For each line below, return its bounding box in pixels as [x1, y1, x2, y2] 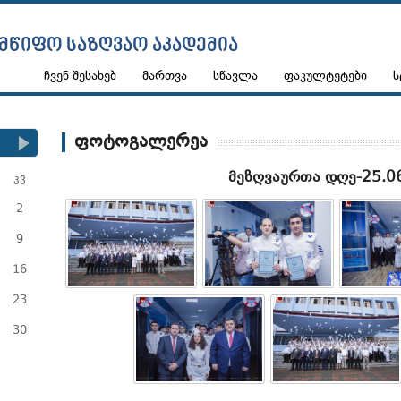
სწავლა [213, 70, 258, 82]
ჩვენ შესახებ [44, 70, 116, 82]
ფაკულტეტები [284, 70, 367, 82]
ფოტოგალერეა [74, 133, 209, 151]
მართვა [142, 70, 187, 82]
